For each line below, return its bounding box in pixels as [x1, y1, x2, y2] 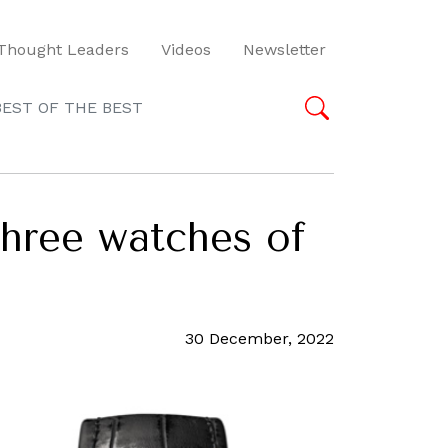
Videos [161, 39, 211, 59]
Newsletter [243, 39, 326, 59]
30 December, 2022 [185, 329, 334, 348]
